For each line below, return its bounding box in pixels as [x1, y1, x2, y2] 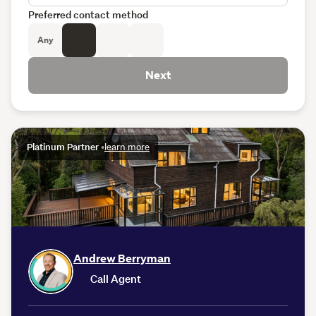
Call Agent [90, 272, 141, 286]
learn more [104, 140, 150, 153]
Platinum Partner [27, 140, 101, 153]
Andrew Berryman [73, 250, 171, 266]
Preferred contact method [28, 7, 148, 21]
